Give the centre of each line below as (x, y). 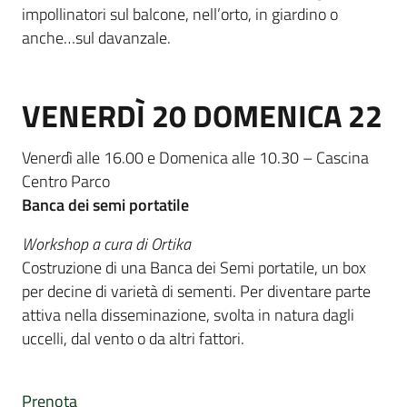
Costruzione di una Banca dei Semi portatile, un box (194, 267)
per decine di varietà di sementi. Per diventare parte (196, 291)
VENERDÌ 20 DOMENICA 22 (202, 116)
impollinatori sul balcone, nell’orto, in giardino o (180, 15)
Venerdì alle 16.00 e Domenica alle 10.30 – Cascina (195, 158)
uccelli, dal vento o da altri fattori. (133, 338)
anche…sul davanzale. (96, 38)
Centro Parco (68, 182)
